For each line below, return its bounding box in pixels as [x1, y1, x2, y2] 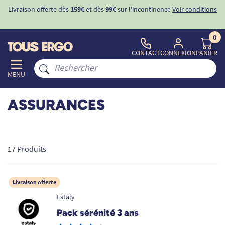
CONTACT [132, 48, 160, 57]
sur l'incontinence [116, 5, 171, 14]
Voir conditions [172, 5, 217, 14]
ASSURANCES [8, 96, 105, 114]
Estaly [57, 192, 75, 201]
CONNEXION [160, 48, 196, 57]
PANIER [196, 48, 217, 57]
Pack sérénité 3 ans [57, 207, 139, 218]
